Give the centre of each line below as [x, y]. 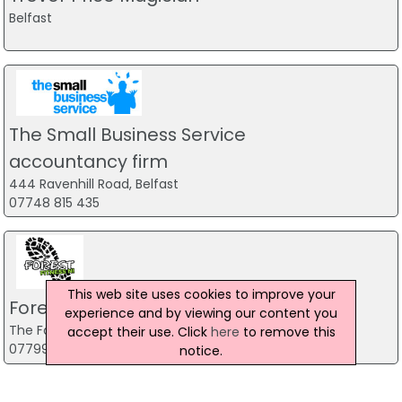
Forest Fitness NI [80, 308]
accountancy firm [88, 161]
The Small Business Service [127, 134]
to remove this [287, 332]
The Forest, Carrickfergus [87, 331]
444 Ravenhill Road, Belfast [93, 184]
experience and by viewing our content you [201, 313]
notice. [201, 350]
